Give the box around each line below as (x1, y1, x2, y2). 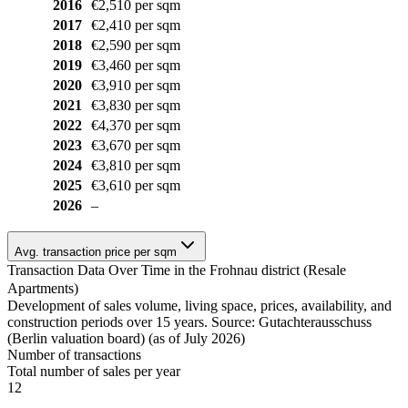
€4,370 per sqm (91, 117, 180, 133)
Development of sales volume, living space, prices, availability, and (7, 297, 392, 313)
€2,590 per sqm (91, 36, 180, 53)
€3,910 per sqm (91, 76, 180, 93)
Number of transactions (7, 346, 141, 362)
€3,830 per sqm (91, 97, 180, 113)
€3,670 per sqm (91, 137, 180, 153)
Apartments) (7, 280, 78, 296)
